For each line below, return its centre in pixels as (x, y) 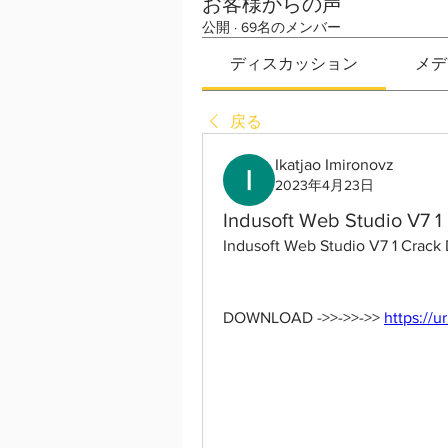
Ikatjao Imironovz (334, 164)
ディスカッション (294, 63)
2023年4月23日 (324, 185)
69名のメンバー (291, 27)
